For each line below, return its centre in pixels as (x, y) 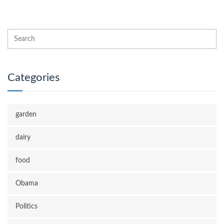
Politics (26, 206)
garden (26, 114)
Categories (34, 77)
